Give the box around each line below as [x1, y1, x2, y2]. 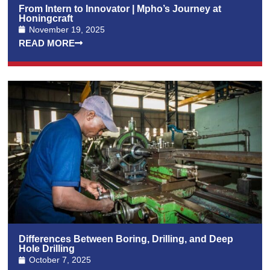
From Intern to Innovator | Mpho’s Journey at [19, 3, 222, 14]
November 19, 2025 [29, 24, 105, 34]
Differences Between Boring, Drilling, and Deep [19, 234, 234, 245]
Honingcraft [19, 13, 74, 24]
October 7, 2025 [29, 255, 92, 265]
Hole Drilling [19, 243, 75, 254]
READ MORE [19, 37, 75, 48]
